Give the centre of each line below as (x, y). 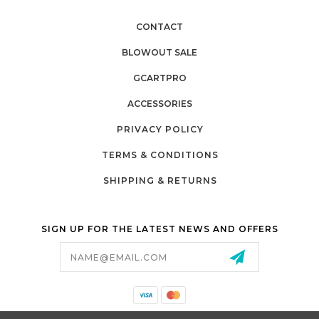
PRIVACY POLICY (160, 130)
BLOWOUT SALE (159, 53)
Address (37, 257)
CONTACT (159, 27)
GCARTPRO (159, 78)
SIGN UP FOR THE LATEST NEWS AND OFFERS (159, 229)
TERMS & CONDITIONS (160, 155)
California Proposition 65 (159, 308)
